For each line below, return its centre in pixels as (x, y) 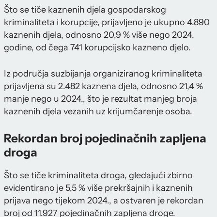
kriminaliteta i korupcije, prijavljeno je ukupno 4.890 (107, 23)
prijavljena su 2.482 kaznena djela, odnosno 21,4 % (103, 86)
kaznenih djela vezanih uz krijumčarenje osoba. (98, 112)
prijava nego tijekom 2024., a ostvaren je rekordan (104, 200)
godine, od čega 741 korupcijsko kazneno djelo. (97, 48)
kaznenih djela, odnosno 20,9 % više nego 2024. (99, 35)
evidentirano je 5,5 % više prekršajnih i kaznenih (98, 188)
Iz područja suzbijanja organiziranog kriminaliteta (103, 74)
